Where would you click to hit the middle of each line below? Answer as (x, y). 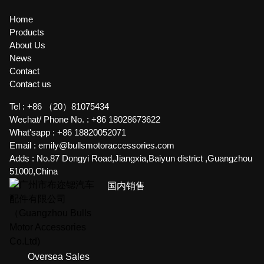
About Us (27, 45)
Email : (24, 145)
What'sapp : (33, 132)
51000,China (34, 171)
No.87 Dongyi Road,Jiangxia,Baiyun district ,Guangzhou (144, 158)
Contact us (30, 84)
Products (27, 32)
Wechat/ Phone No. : (50, 119)
